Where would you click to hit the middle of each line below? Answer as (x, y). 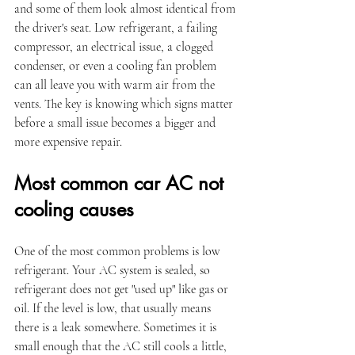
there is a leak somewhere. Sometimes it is (117, 327)
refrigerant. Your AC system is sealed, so (114, 270)
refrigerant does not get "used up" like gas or (123, 289)
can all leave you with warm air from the (116, 85)
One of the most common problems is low (119, 251)
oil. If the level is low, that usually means (114, 308)
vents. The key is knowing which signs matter (125, 104)
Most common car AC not (122, 183)
